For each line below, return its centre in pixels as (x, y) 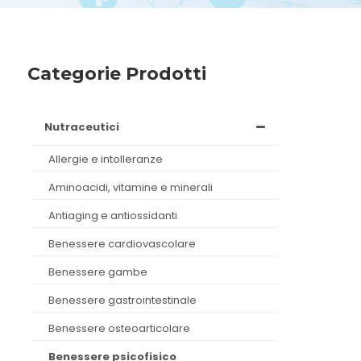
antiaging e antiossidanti (117, 216)
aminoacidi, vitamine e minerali (135, 187)
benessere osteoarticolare (123, 328)
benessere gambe (102, 272)
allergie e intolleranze (110, 159)
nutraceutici (86, 127)
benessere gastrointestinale (126, 300)
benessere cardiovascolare (126, 244)
